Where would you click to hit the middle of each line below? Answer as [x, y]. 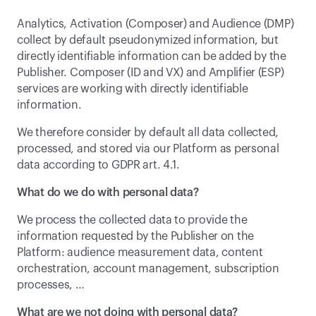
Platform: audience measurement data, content [140, 253]
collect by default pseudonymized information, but [148, 40]
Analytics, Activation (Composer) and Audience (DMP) [156, 24]
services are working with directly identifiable [133, 89]
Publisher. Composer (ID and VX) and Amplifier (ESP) [151, 73]
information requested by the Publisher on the [136, 236]
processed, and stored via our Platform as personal [148, 149]
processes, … [51, 285]
